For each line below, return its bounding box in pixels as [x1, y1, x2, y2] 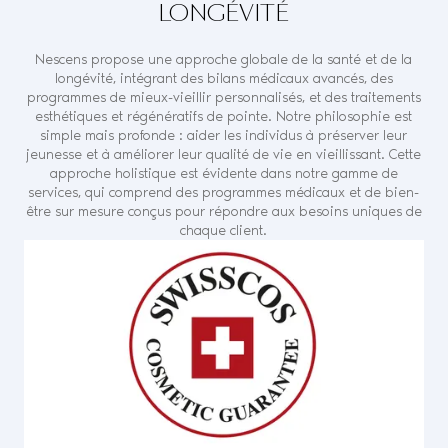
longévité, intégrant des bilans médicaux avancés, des [54, 69, 393, 87]
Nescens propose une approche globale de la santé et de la [35, 50, 413, 68]
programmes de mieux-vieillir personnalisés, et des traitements [26, 88, 421, 106]
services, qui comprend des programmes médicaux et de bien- [28, 183, 420, 201]
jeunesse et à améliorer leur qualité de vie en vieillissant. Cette [26, 145, 422, 163]
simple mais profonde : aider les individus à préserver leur [40, 126, 408, 144]
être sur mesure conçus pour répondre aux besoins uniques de [25, 202, 422, 220]
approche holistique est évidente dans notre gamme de [49, 164, 398, 182]
